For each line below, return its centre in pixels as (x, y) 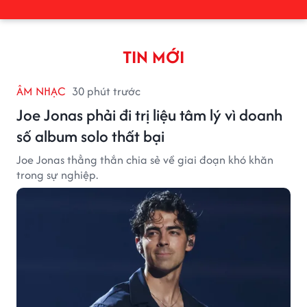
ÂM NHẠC (41, 91)
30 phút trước (106, 91)
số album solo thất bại (90, 136)
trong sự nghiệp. (57, 174)
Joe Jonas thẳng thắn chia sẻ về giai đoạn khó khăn (145, 159)
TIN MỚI (153, 57)
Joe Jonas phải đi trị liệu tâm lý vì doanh (149, 114)
